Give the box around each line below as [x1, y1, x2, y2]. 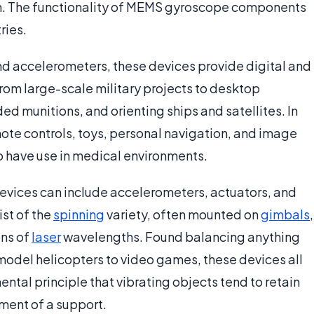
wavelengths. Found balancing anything [61, 228, 300, 245]
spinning [53, 206, 104, 223]
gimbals [261, 206, 310, 223]
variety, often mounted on [104, 206, 261, 223]
